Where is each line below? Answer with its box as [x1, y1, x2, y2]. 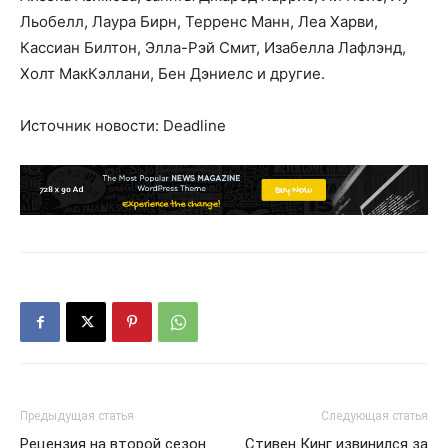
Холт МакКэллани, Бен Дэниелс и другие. [20, 64, 325, 83]
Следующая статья [321, 409, 428, 423]
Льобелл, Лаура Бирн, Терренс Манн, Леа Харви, [20, 12, 378, 31]
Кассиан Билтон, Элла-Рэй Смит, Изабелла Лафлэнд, [20, 38, 406, 57]
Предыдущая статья [20, 409, 134, 423]
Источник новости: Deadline [20, 116, 226, 135]
